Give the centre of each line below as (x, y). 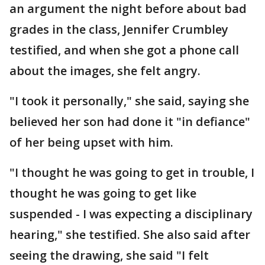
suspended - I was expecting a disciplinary (131, 214)
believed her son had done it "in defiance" (130, 122)
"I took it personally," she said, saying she (129, 101)
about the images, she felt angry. (106, 71)
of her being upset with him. (93, 142)
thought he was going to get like (103, 193)
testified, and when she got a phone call (124, 50)
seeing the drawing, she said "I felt (109, 255)
